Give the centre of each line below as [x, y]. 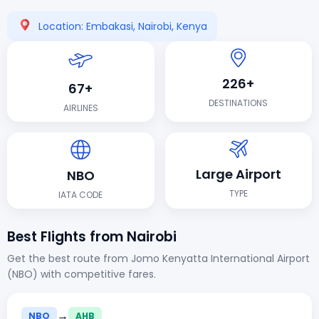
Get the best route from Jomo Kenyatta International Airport [158, 258]
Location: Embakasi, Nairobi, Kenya [123, 26]
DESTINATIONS [239, 103]
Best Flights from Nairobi [92, 236]
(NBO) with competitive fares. [82, 274]
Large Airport [238, 174]
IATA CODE [81, 194]
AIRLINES [80, 108]
